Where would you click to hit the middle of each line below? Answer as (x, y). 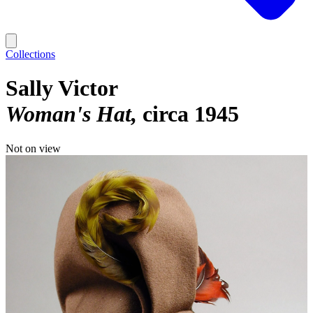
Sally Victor (62, 88)
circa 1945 (191, 114)
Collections (30, 54)
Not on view (33, 148)
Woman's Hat (68, 114)
